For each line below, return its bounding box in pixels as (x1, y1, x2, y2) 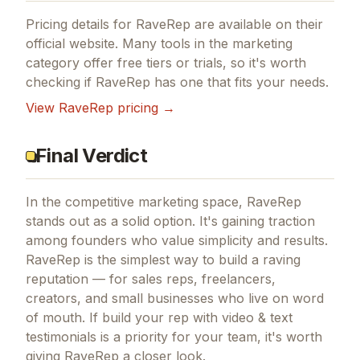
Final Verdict (35, 143, 148, 167)
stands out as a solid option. (26, 212, 195, 229)
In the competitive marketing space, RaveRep (26, 193, 301, 210)
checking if (26, 73, 96, 90)
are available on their (190, 15, 323, 32)
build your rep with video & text (102, 309, 292, 325)
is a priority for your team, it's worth (96, 328, 322, 345)
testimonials (26, 328, 96, 345)
